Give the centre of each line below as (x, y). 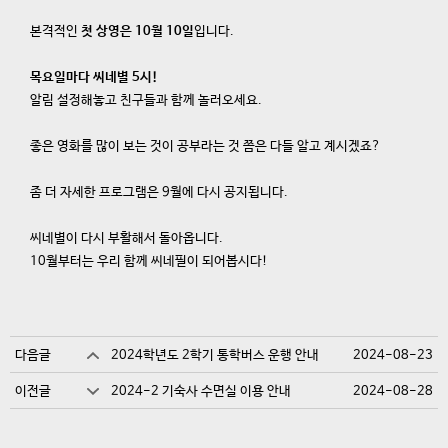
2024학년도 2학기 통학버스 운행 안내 (215, 355)
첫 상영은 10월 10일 (137, 31)
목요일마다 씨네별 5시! (94, 77)
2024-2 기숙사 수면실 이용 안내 (201, 391)
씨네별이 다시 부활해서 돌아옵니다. (126, 238)
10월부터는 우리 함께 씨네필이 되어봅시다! (149, 261)
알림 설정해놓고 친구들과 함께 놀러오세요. (146, 100)
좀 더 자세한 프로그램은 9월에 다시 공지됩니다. (159, 192)
